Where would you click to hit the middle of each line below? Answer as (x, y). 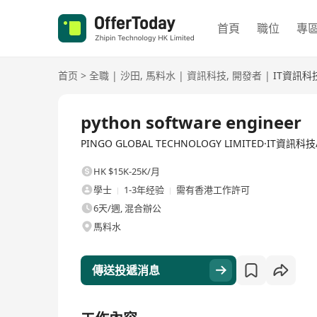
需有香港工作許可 (213, 190)
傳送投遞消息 (126, 270)
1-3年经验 (144, 190)
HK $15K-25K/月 (127, 171)
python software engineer (191, 122)
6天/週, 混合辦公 (127, 208)
